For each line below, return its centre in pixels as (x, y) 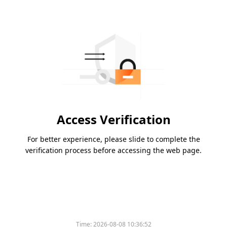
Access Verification (113, 120)
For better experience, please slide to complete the (113, 139)
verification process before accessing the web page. (113, 150)
